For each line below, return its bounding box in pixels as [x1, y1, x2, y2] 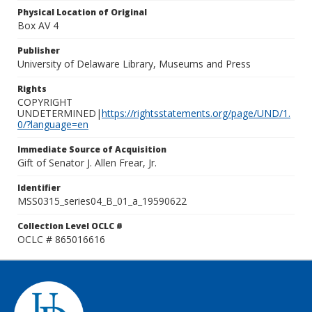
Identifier [17, 182, 61, 194]
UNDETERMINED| [17, 107, 102, 120]
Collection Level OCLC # [17, 220, 123, 232]
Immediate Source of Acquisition [17, 143, 166, 155]
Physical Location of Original [17, 6, 147, 18]
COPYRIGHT [17, 95, 72, 109]
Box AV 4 [17, 19, 58, 32]
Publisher [17, 45, 60, 56]
